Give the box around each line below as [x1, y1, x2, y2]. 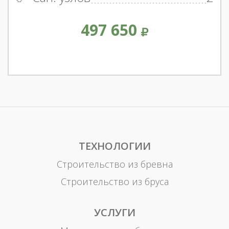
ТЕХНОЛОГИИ [78, 139, 151, 153]
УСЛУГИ [94, 205, 135, 219]
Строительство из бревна [56, 157, 173, 170]
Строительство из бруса [60, 175, 169, 188]
